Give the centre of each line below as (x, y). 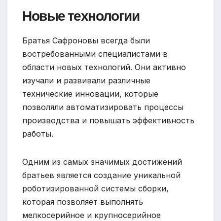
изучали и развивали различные (86, 81)
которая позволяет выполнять (83, 202)
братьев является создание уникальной (101, 175)
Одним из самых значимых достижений (102, 162)
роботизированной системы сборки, (95, 189)
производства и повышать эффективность (108, 121)
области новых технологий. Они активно (104, 67)
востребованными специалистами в (95, 54)
